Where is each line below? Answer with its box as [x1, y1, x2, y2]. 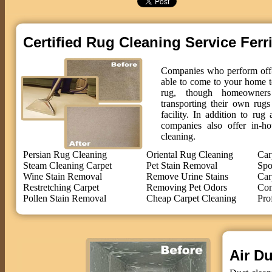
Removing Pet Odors [146, 182, 227, 192]
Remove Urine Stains [146, 171, 228, 182]
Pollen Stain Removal [23, 193, 106, 203]
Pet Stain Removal [146, 160, 217, 171]
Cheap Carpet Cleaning [146, 193, 236, 203]
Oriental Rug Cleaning [146, 149, 233, 160]
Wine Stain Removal [23, 171, 102, 182]
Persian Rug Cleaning [23, 149, 107, 160]
